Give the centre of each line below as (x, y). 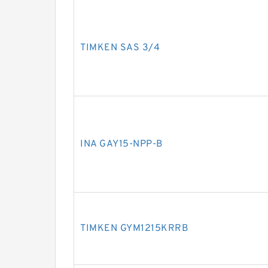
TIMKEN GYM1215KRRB (134, 229)
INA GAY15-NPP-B (122, 144)
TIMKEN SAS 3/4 (120, 48)
